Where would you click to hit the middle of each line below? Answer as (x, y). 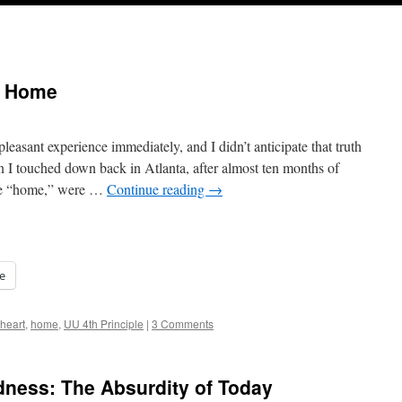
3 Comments (183, 323)
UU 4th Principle (104, 323)
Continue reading (157, 189)
